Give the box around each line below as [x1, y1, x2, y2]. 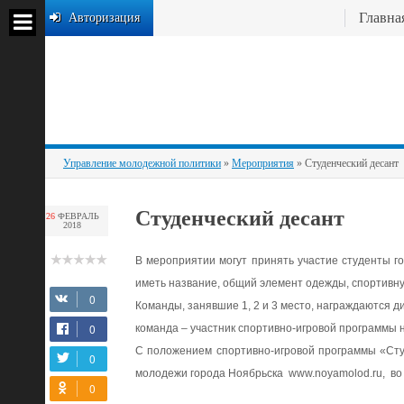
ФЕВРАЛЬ [54, 211, 99, 221]
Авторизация [69, 11, 140, 24]
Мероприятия [232, 157, 294, 170]
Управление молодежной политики [63, 157, 221, 170]
